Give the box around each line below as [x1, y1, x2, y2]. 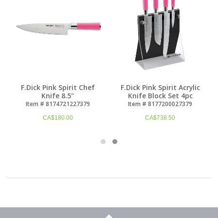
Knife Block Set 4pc [127, 91, 193, 101]
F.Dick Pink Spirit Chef [20, 83, 95, 92]
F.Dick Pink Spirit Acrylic [120, 83, 200, 92]
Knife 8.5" [41, 91, 74, 101]
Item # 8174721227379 [25, 100, 90, 109]
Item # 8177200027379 [128, 100, 193, 109]
